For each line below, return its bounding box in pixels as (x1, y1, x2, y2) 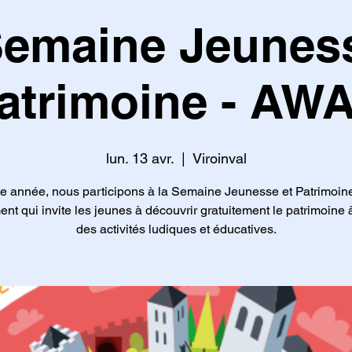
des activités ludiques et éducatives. (75, 222, 277, 236)
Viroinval (192, 150, 247, 167)
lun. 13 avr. (105, 150, 174, 167)
